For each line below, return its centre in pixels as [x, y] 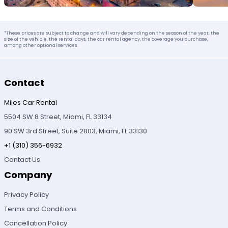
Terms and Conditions [41, 209]
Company [28, 175]
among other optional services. [41, 45]
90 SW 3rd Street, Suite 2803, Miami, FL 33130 [76, 131]
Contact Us [22, 160]
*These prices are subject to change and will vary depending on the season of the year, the [112, 33]
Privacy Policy [27, 195]
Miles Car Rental [31, 102]
